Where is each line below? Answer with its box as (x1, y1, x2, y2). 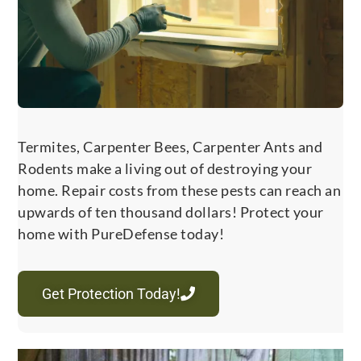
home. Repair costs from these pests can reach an (18, 180, 342, 199)
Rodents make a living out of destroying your (18, 159, 313, 177)
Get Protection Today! (42, 284, 181, 302)
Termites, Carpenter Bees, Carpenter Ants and (18, 137, 323, 156)
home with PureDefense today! (18, 224, 225, 243)
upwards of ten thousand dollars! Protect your (18, 202, 324, 221)
